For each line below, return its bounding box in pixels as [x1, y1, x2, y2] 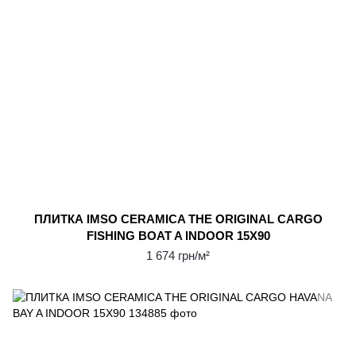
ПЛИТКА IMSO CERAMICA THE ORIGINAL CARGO [33, 212, 323, 226]
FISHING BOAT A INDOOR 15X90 [86, 229, 270, 242]
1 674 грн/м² [146, 249, 210, 262]
